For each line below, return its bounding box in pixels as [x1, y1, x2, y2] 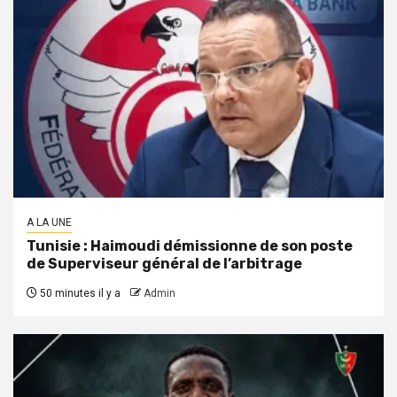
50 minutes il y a [37, 286, 121, 300]
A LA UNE [27, 215, 72, 229]
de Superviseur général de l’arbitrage [27, 254, 302, 272]
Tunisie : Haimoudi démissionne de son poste [27, 237, 353, 254]
